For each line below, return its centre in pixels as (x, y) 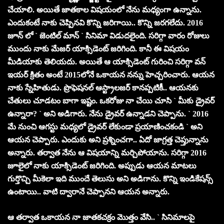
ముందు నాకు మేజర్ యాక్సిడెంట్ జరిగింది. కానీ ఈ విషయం (98, 48)
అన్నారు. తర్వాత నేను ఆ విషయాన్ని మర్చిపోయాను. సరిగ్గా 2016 (107, 152)
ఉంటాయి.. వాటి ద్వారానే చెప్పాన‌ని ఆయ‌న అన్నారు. (88, 191)
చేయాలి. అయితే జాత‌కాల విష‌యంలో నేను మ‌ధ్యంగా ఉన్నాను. (104, 9)
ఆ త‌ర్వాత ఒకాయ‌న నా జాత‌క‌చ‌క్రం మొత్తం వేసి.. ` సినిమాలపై (101, 217)
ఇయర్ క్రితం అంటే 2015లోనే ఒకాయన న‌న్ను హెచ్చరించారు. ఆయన (111, 74)
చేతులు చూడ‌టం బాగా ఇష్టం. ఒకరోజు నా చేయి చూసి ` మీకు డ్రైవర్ (111, 100)
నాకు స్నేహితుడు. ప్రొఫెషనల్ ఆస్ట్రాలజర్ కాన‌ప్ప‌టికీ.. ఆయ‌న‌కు (103, 87)
